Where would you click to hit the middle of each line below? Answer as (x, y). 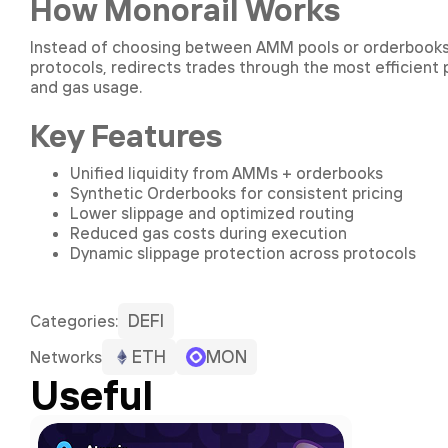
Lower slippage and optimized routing (212, 213)
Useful (91, 395)
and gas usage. (86, 87)
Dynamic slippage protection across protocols (243, 253)
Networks (66, 357)
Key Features (126, 135)
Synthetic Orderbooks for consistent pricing (236, 193)
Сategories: (74, 321)
